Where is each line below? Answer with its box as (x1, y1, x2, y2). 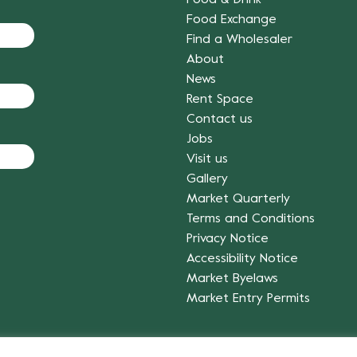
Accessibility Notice (186, 252, 298, 265)
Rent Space (186, 92, 253, 106)
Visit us (186, 152, 228, 166)
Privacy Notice (186, 232, 269, 245)
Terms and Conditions (186, 212, 315, 226)
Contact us (186, 112, 253, 126)
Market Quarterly (186, 192, 290, 206)
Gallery (186, 172, 228, 186)
